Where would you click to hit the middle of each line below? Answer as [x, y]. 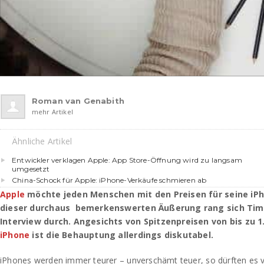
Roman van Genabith [78, 100]
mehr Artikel [52, 111]
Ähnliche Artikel [42, 141]
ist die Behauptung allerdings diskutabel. [122, 235]
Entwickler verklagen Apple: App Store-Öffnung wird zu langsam [127, 160]
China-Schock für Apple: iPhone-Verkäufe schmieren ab [109, 180]
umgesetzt [31, 169]
